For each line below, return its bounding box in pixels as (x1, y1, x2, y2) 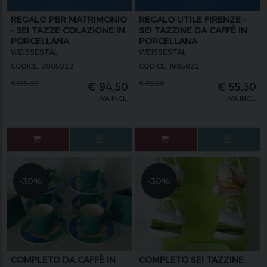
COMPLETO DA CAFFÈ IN (11, 254, 116, 265)
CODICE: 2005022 (11, 61, 74, 70)
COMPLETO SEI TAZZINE (139, 254, 244, 265)
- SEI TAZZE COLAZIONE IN (11, 24, 126, 35)
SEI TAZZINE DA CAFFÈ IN (139, 24, 248, 35)
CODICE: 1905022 (139, 61, 200, 70)
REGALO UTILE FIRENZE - (139, 14, 247, 24)
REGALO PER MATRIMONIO (11, 14, 128, 24)
